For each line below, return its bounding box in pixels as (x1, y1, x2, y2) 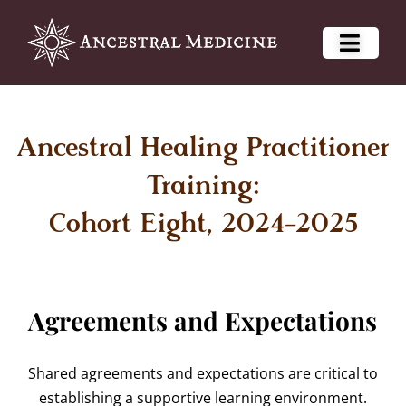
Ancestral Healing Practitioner (16, 133, 390, 167)
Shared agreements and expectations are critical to (27, 363, 378, 384)
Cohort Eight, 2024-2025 (48, 209, 358, 243)
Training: (146, 171, 260, 205)
